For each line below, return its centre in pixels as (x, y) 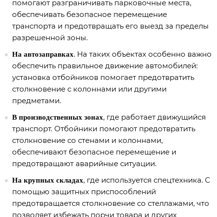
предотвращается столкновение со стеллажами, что (111, 203)
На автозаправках (43, 54)
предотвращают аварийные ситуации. (84, 163)
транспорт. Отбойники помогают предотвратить (104, 129)
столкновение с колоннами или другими (89, 89)
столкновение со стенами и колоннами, (87, 140)
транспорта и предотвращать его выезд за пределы (110, 26)
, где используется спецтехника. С (147, 180)
